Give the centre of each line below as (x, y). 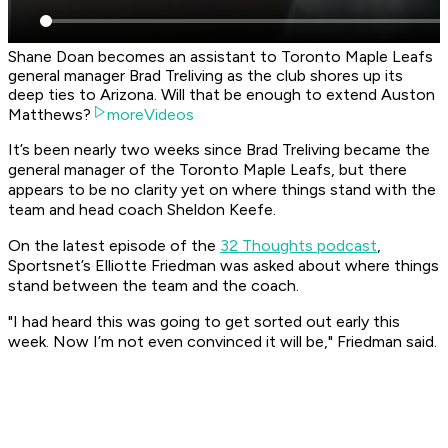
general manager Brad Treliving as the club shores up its (205, 76)
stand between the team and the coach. (153, 286)
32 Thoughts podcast (298, 246)
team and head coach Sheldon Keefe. (142, 210)
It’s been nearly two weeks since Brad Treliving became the (219, 150)
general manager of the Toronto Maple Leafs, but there (207, 170)
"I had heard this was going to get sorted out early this (204, 322)
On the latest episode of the (114, 246)
